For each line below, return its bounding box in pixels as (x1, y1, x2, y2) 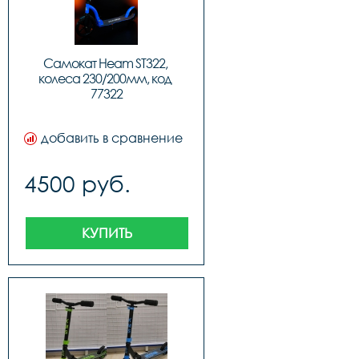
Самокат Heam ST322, (42, 55, 167, 71)
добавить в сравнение (41, 130, 183, 146)
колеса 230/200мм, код (38, 71, 171, 87)
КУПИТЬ (81, 224, 132, 241)
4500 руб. (24, 170, 131, 197)
